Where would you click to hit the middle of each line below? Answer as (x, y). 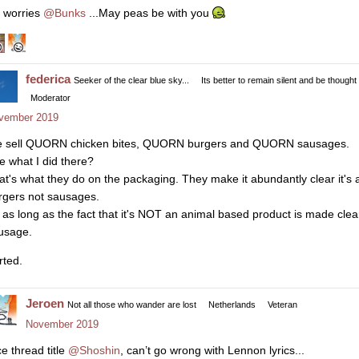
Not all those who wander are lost (132, 305)
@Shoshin (94, 351)
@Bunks (65, 12)
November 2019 (62, 324)
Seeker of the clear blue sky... (131, 80)
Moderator (50, 97)
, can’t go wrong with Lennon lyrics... (212, 351)
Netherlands (232, 305)
